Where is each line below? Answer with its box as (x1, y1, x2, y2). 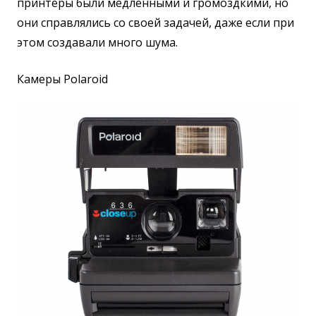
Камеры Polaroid (17, 71, 108, 87)
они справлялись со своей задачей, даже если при (17, 14, 294, 30)
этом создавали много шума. (17, 34, 178, 50)
